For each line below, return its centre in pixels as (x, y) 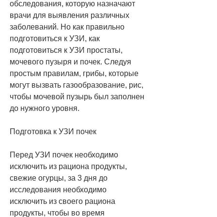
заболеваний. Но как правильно (67, 27)
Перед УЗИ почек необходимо (64, 155)
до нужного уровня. (45, 108)
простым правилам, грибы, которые (74, 73)
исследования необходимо (58, 189)
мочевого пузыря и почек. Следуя (70, 62)
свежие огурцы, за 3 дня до (59, 178)
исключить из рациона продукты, (68, 166)
